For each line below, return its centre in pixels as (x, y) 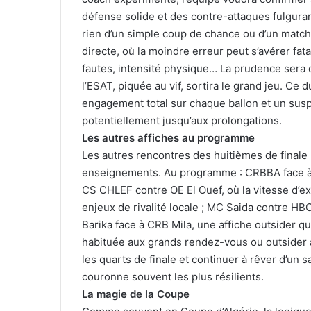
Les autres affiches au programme (168, 138)
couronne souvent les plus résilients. (173, 277)
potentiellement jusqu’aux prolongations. (182, 120)
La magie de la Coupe (136, 294)
